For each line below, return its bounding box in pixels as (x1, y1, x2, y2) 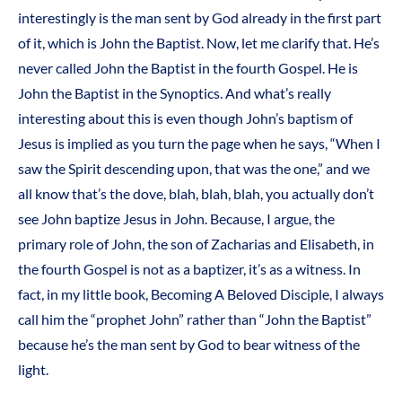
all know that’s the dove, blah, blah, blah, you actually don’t (18, 184, 374, 202)
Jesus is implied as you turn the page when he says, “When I (18, 134, 380, 152)
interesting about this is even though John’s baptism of (18, 109, 353, 127)
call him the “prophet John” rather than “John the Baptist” (18, 310, 371, 328)
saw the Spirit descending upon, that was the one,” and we (18, 159, 370, 177)
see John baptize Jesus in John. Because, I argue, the (18, 209, 335, 227)
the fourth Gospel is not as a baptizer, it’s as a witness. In (18, 259, 361, 277)
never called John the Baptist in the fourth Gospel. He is (18, 58, 358, 76)
